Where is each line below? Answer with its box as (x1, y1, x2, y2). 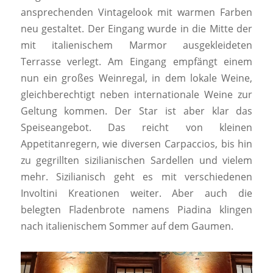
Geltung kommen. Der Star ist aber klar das (20, 104, 253, 118)
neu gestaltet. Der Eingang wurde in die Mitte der (20, 21, 253, 35)
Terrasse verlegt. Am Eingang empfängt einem (20, 54, 253, 68)
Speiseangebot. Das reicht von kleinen (20, 120, 253, 134)
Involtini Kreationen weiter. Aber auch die (20, 186, 253, 200)
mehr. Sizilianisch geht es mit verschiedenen (20, 169, 253, 183)
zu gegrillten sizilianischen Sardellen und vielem (20, 153, 253, 167)
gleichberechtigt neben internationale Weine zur (20, 87, 253, 101)
